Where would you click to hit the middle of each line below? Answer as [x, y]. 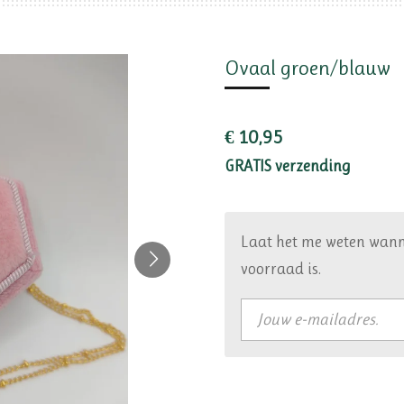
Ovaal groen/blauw [308, 69]
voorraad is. [281, 269]
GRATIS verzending [288, 166]
